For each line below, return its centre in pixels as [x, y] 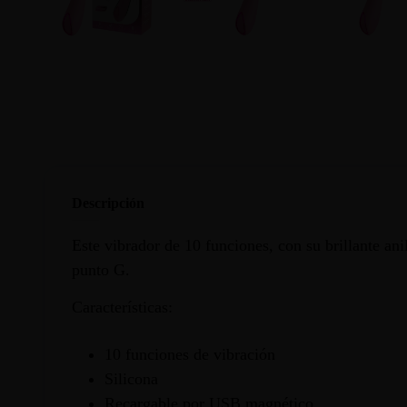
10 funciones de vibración [189, 355]
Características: [122, 308]
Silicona [131, 379]
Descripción [108, 203]
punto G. [100, 269]
